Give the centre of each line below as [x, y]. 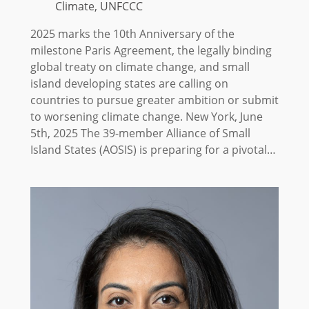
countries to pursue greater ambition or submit [154, 100]
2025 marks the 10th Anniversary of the [132, 33]
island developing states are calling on [129, 83]
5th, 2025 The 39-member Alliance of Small [140, 133]
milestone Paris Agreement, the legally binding [151, 50]
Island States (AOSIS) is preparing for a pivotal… [153, 149]
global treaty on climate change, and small [140, 67]
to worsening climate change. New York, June [146, 116]
